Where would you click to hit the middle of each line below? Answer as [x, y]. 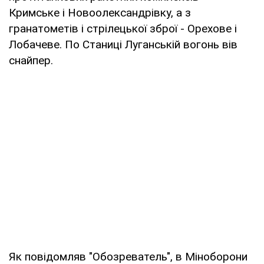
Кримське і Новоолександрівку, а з [100, 12]
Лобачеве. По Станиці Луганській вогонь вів [123, 44]
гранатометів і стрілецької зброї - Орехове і [123, 28]
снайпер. [31, 60]
